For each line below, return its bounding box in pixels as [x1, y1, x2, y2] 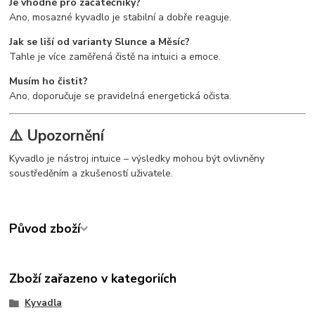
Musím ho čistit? [9, 74, 89, 88]
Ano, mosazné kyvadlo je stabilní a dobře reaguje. [9, 10, 232, 24]
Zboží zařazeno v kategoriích [9, 270, 177, 288]
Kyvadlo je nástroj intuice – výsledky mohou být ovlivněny [9, 152, 265, 166]
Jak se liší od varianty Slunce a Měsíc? [9, 34, 191, 49]
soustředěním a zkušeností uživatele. [9, 167, 174, 181]
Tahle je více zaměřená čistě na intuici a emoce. [9, 49, 221, 63]
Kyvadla [24, 297, 62, 310]
